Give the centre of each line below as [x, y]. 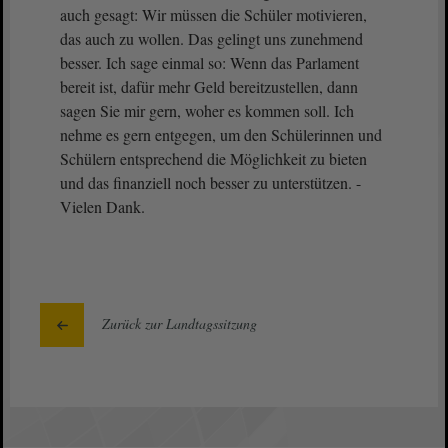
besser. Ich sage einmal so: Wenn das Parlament [209, 62]
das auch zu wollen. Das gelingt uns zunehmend [211, 38]
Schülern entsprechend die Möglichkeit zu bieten [213, 158]
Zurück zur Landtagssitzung [179, 323]
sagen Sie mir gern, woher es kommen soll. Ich [207, 110]
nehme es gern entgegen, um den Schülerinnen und [221, 134]
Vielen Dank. [102, 206]
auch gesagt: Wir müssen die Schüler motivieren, [213, 14]
